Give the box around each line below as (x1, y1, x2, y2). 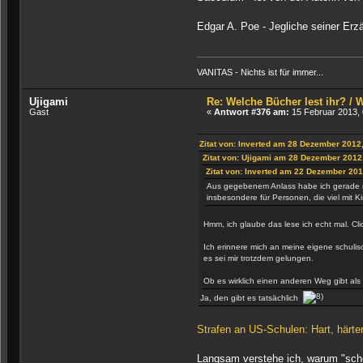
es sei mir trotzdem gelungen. (203, 254, 314, 263)
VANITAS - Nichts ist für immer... (196, 67, 323, 78)
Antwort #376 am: (214, 107, 290, 117)
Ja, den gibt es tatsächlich (199, 293, 303, 303)
